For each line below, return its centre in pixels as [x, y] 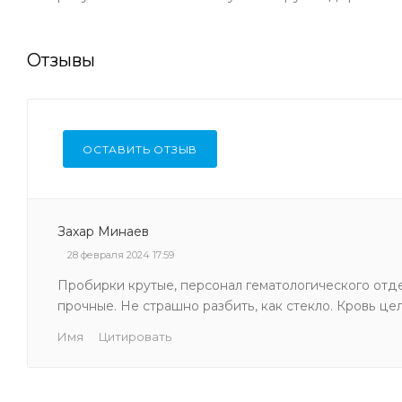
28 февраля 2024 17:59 [121, 254]
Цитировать [135, 336]
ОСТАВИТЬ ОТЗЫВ [140, 149]
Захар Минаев [103, 231]
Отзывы [61, 60]
